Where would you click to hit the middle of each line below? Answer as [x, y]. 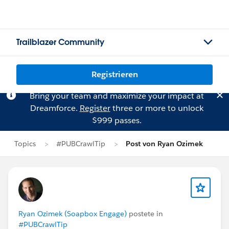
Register [95, 108]
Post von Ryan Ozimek [164, 144]
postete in [145, 214]
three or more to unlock [157, 108]
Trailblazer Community [60, 42]
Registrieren [114, 74]
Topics [25, 144]
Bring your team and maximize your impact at [117, 96]
